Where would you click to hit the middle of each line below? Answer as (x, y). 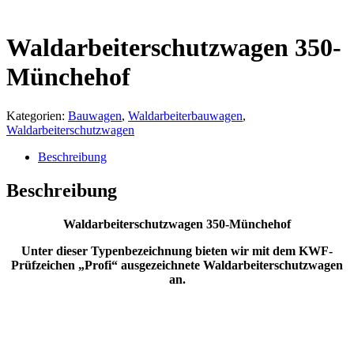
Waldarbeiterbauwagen (185, 115)
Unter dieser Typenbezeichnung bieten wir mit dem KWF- (177, 250)
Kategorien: (37, 115)
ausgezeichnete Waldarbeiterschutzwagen (232, 265)
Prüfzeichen (45, 265)
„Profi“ (100, 265)
